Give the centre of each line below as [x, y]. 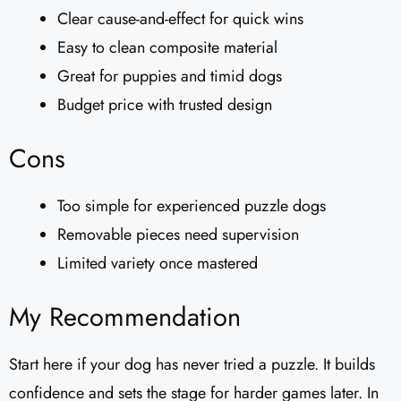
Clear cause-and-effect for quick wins [180, 19]
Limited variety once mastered [158, 264]
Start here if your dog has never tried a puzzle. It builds [192, 365]
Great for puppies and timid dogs [170, 77]
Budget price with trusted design [165, 105]
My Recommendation [125, 317]
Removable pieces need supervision [178, 235]
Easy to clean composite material [167, 48]
